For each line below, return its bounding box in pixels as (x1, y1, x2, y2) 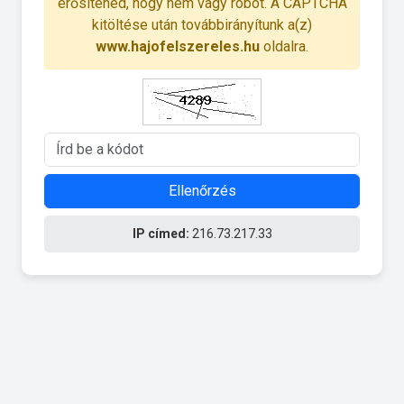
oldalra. (260, 37, 308, 55)
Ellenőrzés (168, 181, 236, 199)
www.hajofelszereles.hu (96, 37, 260, 55)
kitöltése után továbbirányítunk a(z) (92, 15, 312, 33)
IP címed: (132, 225, 189, 241)
